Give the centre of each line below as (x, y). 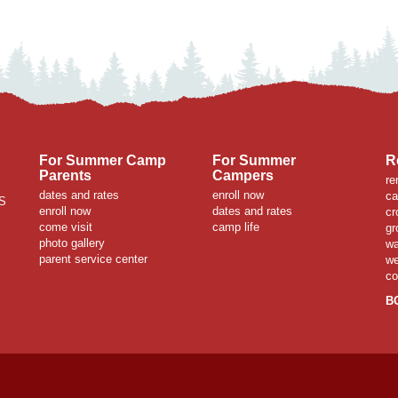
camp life (236, 227)
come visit (66, 227)
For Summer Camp (103, 160)
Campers (243, 175)
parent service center (93, 259)
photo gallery (72, 243)
